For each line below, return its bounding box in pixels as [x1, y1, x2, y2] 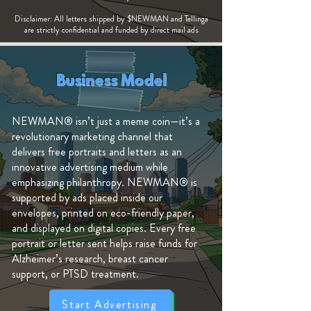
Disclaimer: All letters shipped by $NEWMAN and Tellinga [14, 12, 208, 25]
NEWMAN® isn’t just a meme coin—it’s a [12, 113, 200, 129]
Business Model [56, 73, 167, 90]
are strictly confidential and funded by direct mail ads [24, 24, 199, 36]
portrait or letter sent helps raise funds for [12, 235, 197, 251]
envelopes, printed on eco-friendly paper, [12, 205, 194, 221]
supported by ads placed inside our [12, 190, 162, 205]
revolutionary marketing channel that [12, 128, 173, 144]
